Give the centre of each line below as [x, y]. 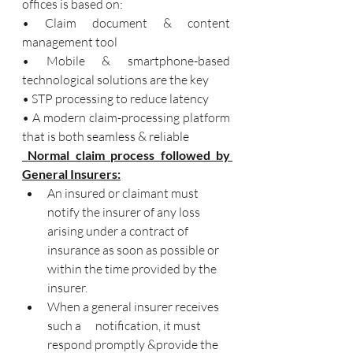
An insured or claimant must [124, 193]
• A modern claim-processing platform [126, 117]
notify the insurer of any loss [125, 212]
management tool [71, 42]
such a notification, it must [125, 325]
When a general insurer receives [134, 307]
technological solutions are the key [115, 80]
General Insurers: [71, 174]
